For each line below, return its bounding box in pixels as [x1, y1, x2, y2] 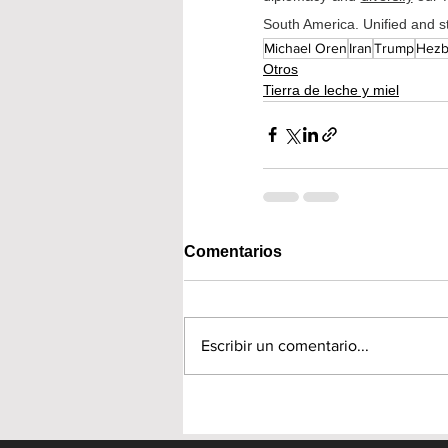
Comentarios [184, 242, 282, 260]
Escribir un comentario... [201, 336, 369, 354]
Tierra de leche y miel [263, 81, 399, 98]
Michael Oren [264, 39, 347, 56]
